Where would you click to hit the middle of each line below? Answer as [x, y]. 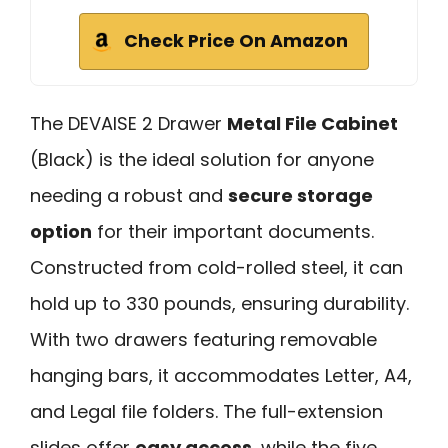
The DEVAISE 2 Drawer [128, 123]
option [61, 231]
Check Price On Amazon [236, 40]
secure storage [300, 195]
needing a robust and [129, 195]
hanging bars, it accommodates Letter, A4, [221, 375]
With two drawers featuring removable [203, 339]
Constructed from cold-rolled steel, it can [216, 267]
